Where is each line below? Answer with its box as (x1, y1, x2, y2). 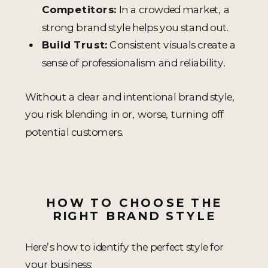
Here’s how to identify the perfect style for (25, 240, 224, 253)
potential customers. (25, 125, 124, 138)
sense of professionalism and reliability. (42, 56, 226, 69)
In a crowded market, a (116, 3, 230, 16)
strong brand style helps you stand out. (42, 20, 230, 33)
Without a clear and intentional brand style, (25, 90, 234, 103)
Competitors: (42, 3, 117, 16)
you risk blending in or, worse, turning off (25, 108, 224, 121)
